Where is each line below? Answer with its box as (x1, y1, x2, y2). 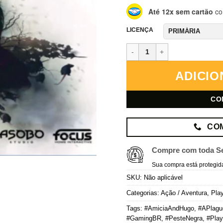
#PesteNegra (165, 214, 203, 222)
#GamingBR (126, 214, 161, 222)
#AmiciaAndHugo (144, 204, 194, 212)
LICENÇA (126, 26, 153, 33)
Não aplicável (144, 173, 183, 181)
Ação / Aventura (161, 189, 207, 197)
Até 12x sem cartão (148, 6, 213, 16)
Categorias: (126, 189, 161, 197)
